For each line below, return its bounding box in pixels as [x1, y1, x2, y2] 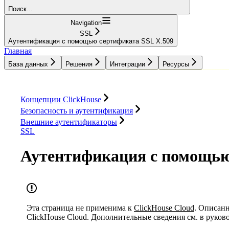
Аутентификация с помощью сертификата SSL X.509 [8, 37, 173, 45]
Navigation [71, 18, 102, 27]
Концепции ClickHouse [20, 95, 101, 104]
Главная [4, 46, 32, 55]
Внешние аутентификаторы [20, 117, 117, 126]
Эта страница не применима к [27, 203, 134, 212]
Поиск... [8, 5, 33, 13]
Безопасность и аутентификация [20, 106, 133, 115]
